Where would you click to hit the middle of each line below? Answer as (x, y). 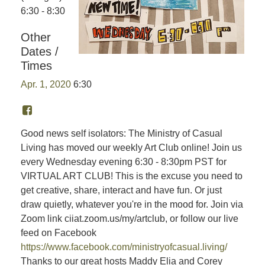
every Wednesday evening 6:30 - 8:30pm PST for (124, 162)
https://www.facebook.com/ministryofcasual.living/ (124, 247)
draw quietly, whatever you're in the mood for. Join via (132, 204)
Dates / (40, 51)
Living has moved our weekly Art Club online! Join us (131, 148)
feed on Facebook (59, 233)
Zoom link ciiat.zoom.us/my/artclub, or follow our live (130, 219)
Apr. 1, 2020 (46, 84)
